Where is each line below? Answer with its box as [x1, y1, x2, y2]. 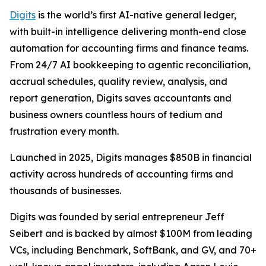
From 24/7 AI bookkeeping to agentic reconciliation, [9, 59, 251, 71]
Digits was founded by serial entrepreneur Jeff [9, 211, 224, 223]
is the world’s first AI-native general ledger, [36, 9, 236, 21]
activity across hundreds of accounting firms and [9, 168, 233, 180]
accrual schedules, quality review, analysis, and [9, 75, 227, 87]
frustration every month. [9, 125, 119, 137]
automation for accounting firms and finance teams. [9, 42, 248, 54]
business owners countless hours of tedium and [9, 109, 223, 121]
